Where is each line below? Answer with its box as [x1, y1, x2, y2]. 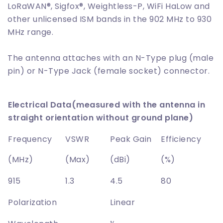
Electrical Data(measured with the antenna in [8, 99, 205, 111]
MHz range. [7, 26, 53, 38]
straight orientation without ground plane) [8, 111, 193, 123]
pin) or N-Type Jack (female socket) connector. [7, 65, 210, 77]
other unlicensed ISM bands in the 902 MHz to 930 [7, 13, 212, 25]
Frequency [8, 133, 52, 145]
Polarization [8, 196, 57, 208]
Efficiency [161, 133, 201, 145]
